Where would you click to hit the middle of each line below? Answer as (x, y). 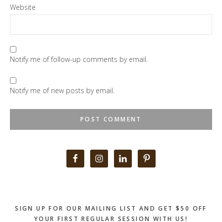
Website (23, 7)
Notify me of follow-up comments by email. (79, 59)
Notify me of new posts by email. (62, 91)
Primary (29, 158)
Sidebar (28, 175)
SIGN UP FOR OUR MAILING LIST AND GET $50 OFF (111, 209)
